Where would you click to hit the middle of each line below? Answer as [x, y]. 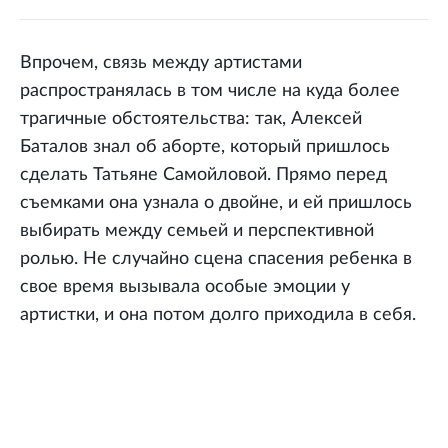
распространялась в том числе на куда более [210, 90]
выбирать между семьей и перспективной [197, 230]
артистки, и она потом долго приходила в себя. [218, 314]
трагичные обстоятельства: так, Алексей [191, 118]
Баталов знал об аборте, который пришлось [205, 146]
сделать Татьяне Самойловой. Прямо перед [203, 174]
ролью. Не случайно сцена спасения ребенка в [216, 258]
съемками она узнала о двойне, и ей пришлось [216, 202]
